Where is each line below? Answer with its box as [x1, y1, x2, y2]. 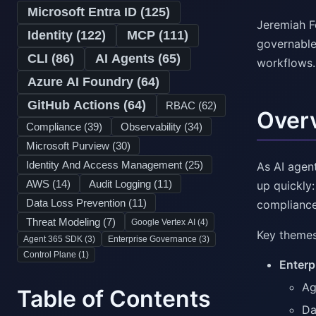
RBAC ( [166, 99, 202, 111]
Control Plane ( [23, 250, 81, 260]
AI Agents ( [95, 51, 162, 66]
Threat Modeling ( [26, 216, 107, 228]
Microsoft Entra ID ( [28, 5, 145, 19]
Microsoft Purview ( [26, 140, 116, 152]
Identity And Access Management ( [26, 159, 188, 171]
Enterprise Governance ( [108, 234, 202, 244]
